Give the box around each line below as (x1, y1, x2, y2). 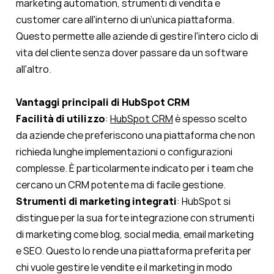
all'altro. (16, 62, 51, 76)
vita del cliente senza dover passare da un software (16, 46, 248, 60)
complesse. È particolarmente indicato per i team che (16, 161, 253, 176)
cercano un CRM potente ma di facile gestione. (16, 178, 226, 192)
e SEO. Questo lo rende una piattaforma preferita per (16, 244, 251, 258)
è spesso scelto (173, 112, 247, 126)
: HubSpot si (177, 194, 231, 209)
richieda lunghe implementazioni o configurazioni (16, 145, 232, 159)
